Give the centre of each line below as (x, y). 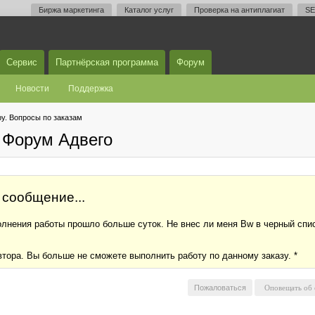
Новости (32, 89)
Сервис (22, 62)
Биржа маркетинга (71, 10)
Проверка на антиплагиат (239, 10)
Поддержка (91, 89)
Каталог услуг (149, 10)
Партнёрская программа (107, 62)
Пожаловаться (220, 288)
